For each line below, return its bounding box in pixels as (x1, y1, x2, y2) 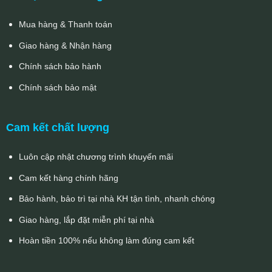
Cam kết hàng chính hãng (18, 172, 118, 183)
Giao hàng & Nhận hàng (18, 40, 112, 50)
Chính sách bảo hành (18, 61, 101, 72)
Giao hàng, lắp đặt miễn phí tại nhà (18, 214, 154, 225)
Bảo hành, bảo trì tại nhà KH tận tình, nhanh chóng (18, 194, 215, 204)
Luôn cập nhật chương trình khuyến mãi (18, 151, 173, 161)
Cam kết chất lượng (5, 121, 109, 134)
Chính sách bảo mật (18, 82, 97, 92)
